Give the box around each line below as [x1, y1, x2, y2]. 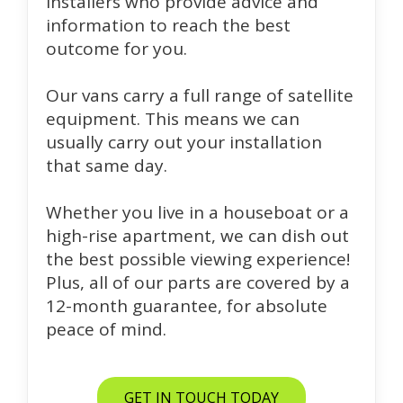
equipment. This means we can [46, 106, 300, 130]
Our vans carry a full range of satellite [46, 83, 354, 107]
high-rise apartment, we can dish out [46, 223, 349, 247]
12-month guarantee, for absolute [46, 293, 327, 318]
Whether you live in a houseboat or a [46, 200, 349, 224]
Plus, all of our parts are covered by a [46, 270, 350, 294]
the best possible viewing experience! [46, 246, 350, 271]
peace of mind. [46, 317, 166, 341]
